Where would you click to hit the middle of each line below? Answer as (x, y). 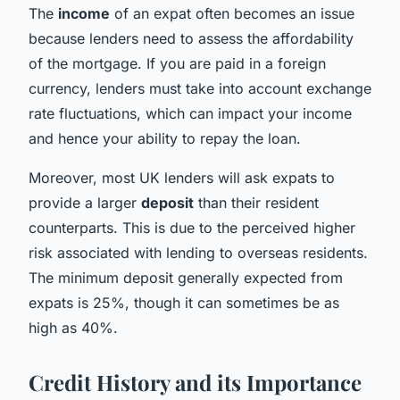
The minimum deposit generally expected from (186, 277)
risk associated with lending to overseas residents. (198, 252)
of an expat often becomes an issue (232, 13)
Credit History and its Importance (195, 382)
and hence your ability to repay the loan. (165, 138)
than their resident (256, 202)
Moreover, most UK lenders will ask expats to (182, 177)
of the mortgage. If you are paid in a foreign (177, 63)
